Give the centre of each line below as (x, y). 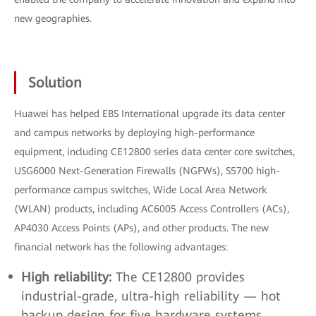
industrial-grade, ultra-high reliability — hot (151, 296)
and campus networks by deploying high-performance (134, 133)
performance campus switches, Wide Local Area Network (140, 190)
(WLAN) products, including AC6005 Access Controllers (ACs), (152, 209)
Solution (55, 83)
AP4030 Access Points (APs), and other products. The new (141, 228)
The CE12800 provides (178, 277)
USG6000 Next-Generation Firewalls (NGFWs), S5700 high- (147, 171)
